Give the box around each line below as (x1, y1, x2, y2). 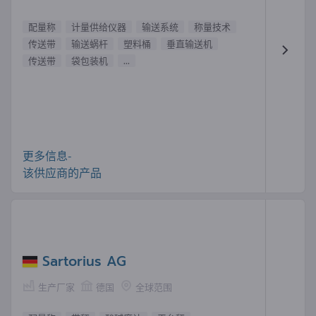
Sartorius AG (42, 250, 126, 272)
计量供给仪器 (71, 20, 126, 32)
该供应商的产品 (23, 165, 102, 179)
